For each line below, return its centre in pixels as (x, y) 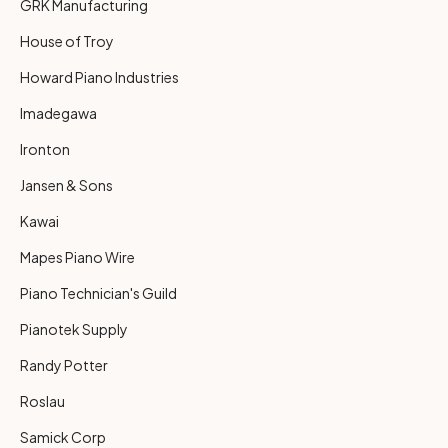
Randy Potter (64, 364)
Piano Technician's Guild (98, 292)
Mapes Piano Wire (77, 256)
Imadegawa (58, 112)
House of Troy (67, 40)
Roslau (42, 400)
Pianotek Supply (74, 328)
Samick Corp (63, 436)
